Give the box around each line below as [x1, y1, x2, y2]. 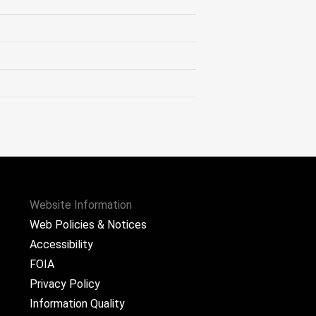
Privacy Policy [30, 277, 100, 291]
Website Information [30, 198, 132, 212]
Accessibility [30, 238, 93, 251]
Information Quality [30, 297, 125, 310]
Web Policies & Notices [30, 218, 147, 231]
